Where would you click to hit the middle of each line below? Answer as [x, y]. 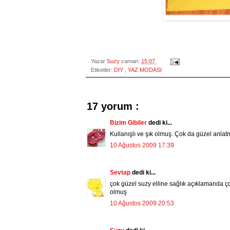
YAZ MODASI [145, 70]
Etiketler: [102, 70]
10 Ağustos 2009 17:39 [142, 146]
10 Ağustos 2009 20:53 [142, 204]
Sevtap [121, 173]
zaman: [131, 61]
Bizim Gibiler [129, 123]
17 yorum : [113, 107]
